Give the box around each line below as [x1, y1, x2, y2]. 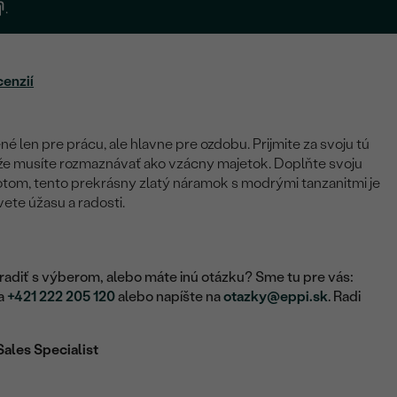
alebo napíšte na [115, 288, 224, 306]
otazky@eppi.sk [223, 288, 329, 306]
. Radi [328, 288, 362, 306]
